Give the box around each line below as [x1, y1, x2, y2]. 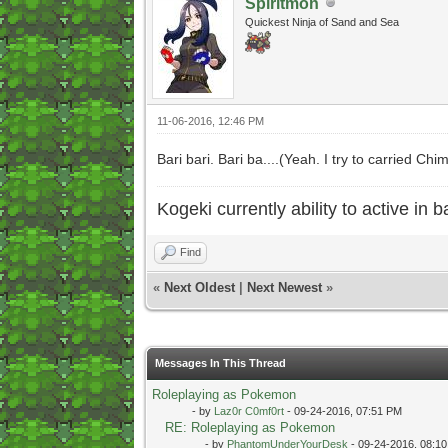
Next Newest [246, 279, 322, 295]
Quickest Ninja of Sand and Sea [244, 15, 399, 28]
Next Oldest [163, 279, 235, 295]
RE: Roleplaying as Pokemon [164, 419, 335, 435]
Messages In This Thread [154, 356, 286, 369]
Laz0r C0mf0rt [213, 404, 284, 417]
